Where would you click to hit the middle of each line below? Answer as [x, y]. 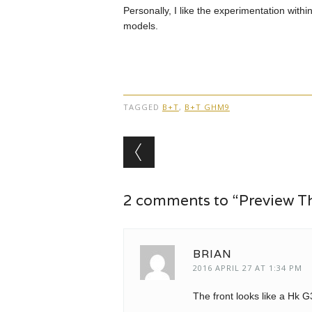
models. [140, 26]
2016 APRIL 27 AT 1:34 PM [247, 268]
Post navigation [213, 148]
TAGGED [142, 107]
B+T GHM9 [207, 107]
